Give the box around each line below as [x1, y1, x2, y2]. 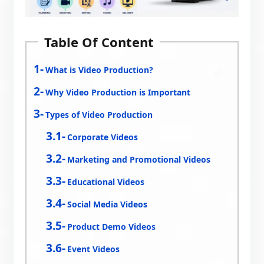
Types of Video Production [45, 108, 153, 120]
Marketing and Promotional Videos [67, 153, 211, 165]
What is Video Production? [45, 64, 154, 75]
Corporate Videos [67, 131, 138, 143]
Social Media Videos [67, 198, 148, 210]
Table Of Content [44, 32, 154, 51]
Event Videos [67, 243, 120, 255]
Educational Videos [67, 176, 145, 187]
